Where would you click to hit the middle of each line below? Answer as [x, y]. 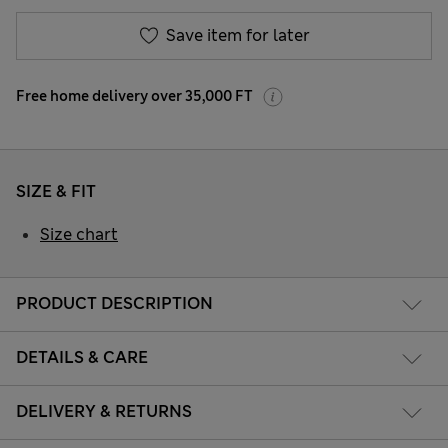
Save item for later [237, 35]
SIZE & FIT [56, 191]
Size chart [79, 234]
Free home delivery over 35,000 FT [134, 95]
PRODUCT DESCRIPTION [114, 304]
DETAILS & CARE [82, 358]
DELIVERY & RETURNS [104, 412]
